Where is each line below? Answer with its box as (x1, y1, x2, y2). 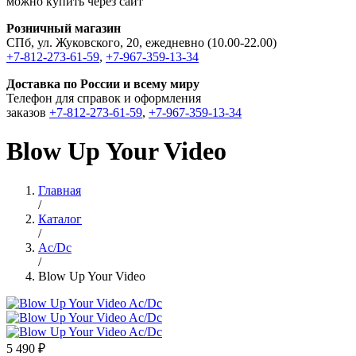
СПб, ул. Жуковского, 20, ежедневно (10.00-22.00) (6, 36, 277, 49)
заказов (6, 106, 49, 119)
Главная (38, 183, 81, 197)
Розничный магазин (6, 21, 121, 35)
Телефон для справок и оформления (6, 91, 201, 105)
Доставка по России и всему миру (6, 77, 199, 91)
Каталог (38, 211, 82, 226)
